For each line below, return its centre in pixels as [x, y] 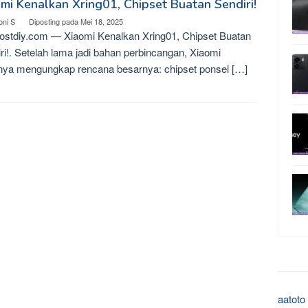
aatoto [291, 299]
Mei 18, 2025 [102, 21]
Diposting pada [55, 21]
